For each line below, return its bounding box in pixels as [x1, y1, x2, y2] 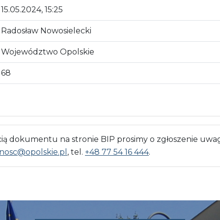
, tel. [67, 147, 85, 157]
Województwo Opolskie [1, 47, 94, 56]
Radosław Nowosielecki [1, 26, 91, 35]
